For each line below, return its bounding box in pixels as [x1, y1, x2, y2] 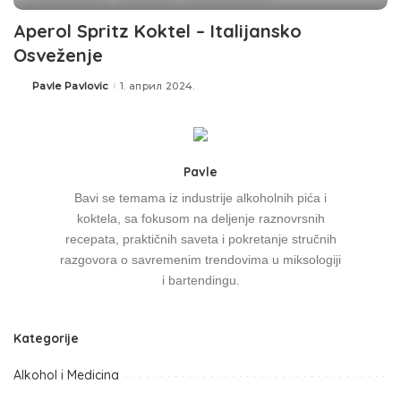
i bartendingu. [161, 274, 240, 288]
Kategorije [13, 330, 79, 346]
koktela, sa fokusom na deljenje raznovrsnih [76, 212, 325, 226]
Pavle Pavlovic [32, 79, 109, 92]
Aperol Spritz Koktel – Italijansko [13, 20, 302, 43]
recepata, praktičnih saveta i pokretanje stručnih [64, 233, 337, 247]
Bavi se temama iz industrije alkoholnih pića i [74, 192, 327, 206]
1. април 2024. [119, 79, 195, 92]
